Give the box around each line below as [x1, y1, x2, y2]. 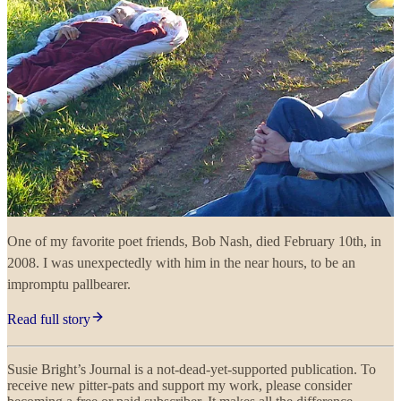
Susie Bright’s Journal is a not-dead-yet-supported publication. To [7, 362, 376, 378]
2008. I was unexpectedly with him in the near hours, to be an [7, 255, 355, 271]
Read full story [7, 311, 90, 328]
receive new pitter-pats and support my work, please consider [7, 378, 352, 394]
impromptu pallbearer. [7, 277, 131, 293]
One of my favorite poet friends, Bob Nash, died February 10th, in [7, 234, 381, 250]
